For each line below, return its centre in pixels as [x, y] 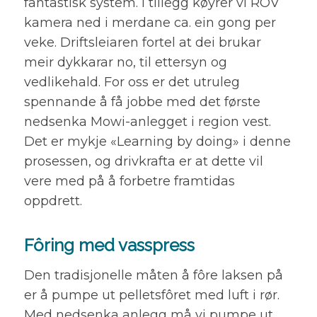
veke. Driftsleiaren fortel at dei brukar [142, 43]
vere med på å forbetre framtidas [129, 181]
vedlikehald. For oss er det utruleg [132, 82]
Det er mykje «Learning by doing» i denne [157, 142]
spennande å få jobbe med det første [142, 102]
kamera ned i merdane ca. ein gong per [150, 23]
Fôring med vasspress [109, 246]
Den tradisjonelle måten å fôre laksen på [153, 276]
